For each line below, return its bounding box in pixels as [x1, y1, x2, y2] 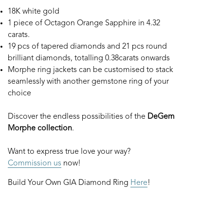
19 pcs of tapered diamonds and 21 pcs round [8, 43, 167, 51]
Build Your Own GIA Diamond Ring [8, 179, 130, 187]
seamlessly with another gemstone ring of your [8, 78, 169, 86]
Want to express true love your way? [8, 148, 130, 156]
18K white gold [8, 8, 59, 16]
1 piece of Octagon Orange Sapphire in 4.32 [8, 19, 160, 27]
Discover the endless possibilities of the [8, 113, 145, 121]
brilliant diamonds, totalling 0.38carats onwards [8, 54, 170, 62]
